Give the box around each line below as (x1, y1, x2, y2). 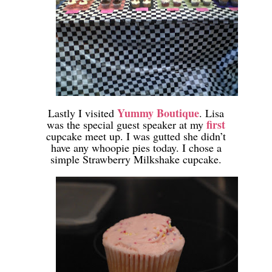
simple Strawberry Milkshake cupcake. (50, 151, 222, 166)
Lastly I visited (48, 105, 117, 120)
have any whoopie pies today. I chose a (50, 140, 222, 155)
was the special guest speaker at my (47, 117, 206, 132)
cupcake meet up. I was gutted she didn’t (46, 128, 226, 143)
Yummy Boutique (117, 104, 199, 121)
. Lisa (199, 105, 224, 120)
